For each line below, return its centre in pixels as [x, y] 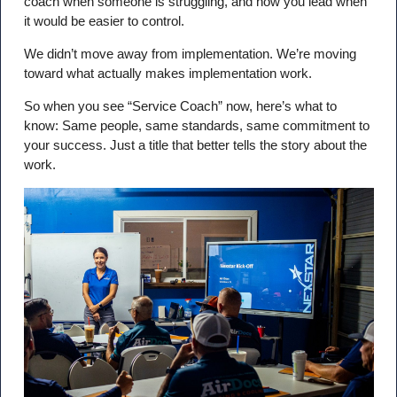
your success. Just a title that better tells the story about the [195, 145]
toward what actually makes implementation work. [167, 73]
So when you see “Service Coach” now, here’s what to [180, 106]
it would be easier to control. [104, 20]
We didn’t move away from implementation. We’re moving [190, 53]
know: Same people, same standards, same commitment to [196, 126]
